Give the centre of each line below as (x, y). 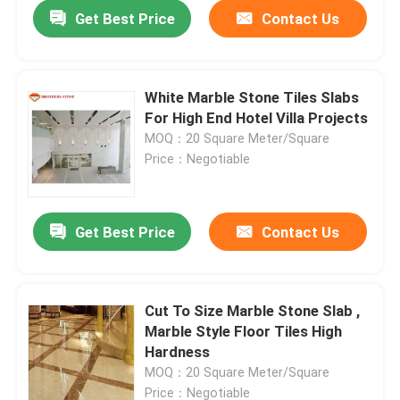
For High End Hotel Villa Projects (257, 118)
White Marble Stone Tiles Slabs (252, 98)
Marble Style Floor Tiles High (244, 332)
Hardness (178, 352)
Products (63, 338)
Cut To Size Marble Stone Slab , (253, 311)
